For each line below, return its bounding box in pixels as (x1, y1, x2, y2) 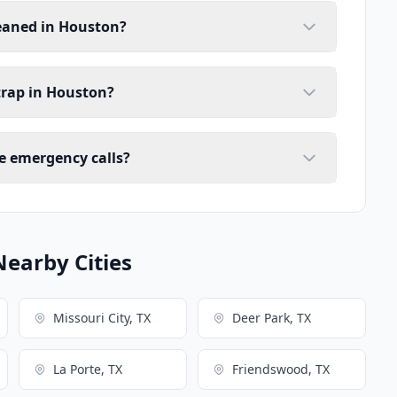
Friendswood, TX (231, 361, 330, 378)
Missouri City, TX (52, 309, 151, 327)
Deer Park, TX (231, 309, 311, 327)
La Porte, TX (52, 361, 122, 378)
